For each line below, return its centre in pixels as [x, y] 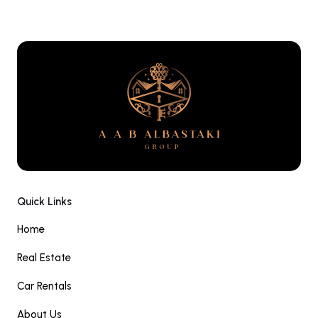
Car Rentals [44, 286]
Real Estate [44, 258]
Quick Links [44, 202]
